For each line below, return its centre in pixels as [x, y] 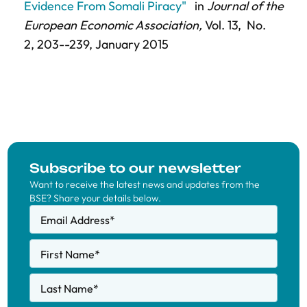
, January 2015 [129, 44]
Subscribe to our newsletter [135, 168]
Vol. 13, [222, 25]
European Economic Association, [113, 25]
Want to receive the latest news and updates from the [145, 184]
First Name [67, 254]
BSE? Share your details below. [95, 198]
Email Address [75, 220]
